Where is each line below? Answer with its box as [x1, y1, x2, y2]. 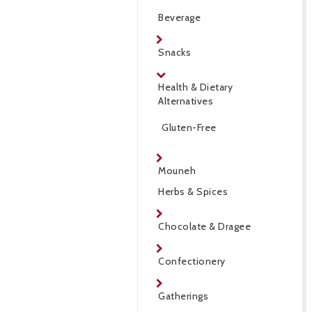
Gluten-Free [162, 121, 217, 134]
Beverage [158, 11, 201, 24]
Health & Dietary [158, 81, 233, 93]
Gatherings [158, 290, 208, 302]
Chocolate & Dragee [158, 220, 251, 233]
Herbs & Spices [158, 185, 228, 198]
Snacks [158, 46, 191, 58]
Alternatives [158, 95, 213, 107]
